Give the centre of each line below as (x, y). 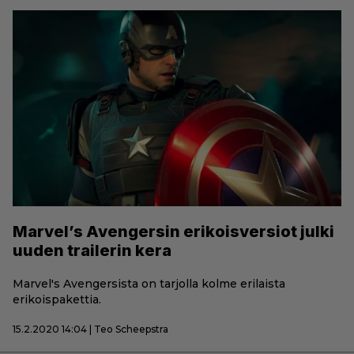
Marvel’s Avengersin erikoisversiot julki (173, 231)
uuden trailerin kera (92, 250)
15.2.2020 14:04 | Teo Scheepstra (90, 329)
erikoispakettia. (57, 299)
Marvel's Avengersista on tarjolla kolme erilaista (149, 283)
